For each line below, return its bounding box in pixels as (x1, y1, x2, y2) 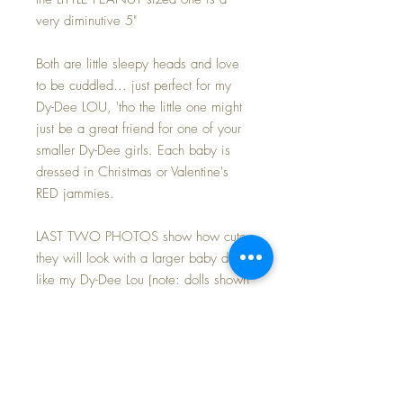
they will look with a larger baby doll (36, 248, 241, 267)
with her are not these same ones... (36, 291, 235, 310)
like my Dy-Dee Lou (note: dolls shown (36, 270, 249, 289)
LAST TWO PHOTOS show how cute (36, 227, 246, 246)
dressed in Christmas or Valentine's (36, 162, 228, 181)
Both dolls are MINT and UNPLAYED (36, 378, 241, 397)
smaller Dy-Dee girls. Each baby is (36, 140, 230, 159)
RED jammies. (36, 184, 114, 202)
